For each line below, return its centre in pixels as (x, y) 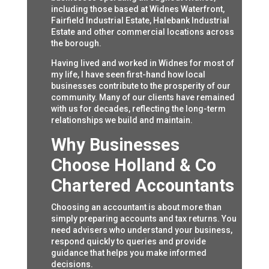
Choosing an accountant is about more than (136, 207)
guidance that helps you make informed (128, 253)
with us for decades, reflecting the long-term (138, 109)
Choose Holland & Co (133, 165)
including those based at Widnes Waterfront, (138, 9)
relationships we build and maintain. (122, 120)
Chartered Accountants (142, 186)
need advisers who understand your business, (141, 230)
